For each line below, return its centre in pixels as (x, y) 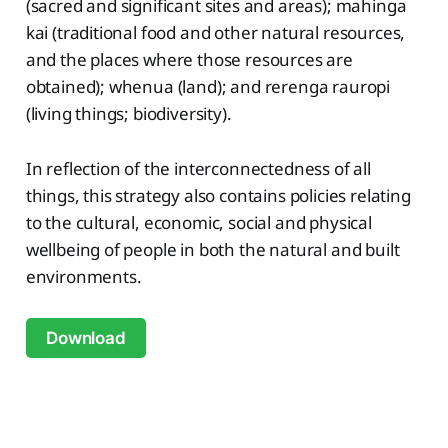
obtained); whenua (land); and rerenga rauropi (208, 86)
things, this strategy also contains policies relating (218, 195)
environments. (83, 276)
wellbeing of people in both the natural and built (212, 249)
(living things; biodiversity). (128, 113)
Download (86, 337)
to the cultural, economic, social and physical (198, 222)
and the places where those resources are (189, 59)
